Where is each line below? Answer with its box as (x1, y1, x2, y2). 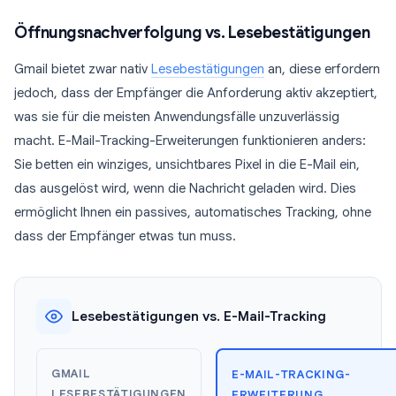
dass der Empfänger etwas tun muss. (14, 228, 236, 244)
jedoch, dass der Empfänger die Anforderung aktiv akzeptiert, (14, 85, 377, 101)
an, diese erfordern (264, 61, 380, 77)
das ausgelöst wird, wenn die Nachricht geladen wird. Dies (14, 180, 356, 196)
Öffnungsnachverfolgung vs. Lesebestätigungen (14, 23, 369, 42)
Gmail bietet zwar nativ (14, 61, 151, 77)
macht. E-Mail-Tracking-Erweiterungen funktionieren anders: (14, 133, 366, 148)
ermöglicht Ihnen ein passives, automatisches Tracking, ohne (14, 204, 371, 220)
